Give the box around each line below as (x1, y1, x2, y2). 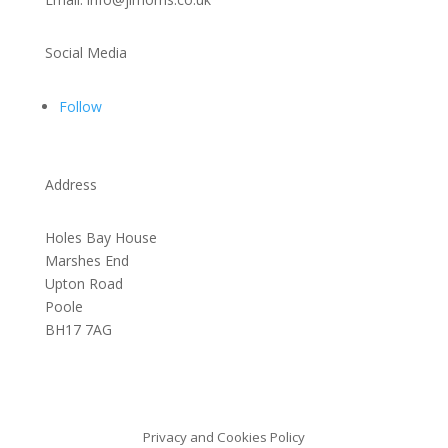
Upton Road (44, 274, 123, 293)
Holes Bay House (44, 228, 157, 247)
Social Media (44, 43, 127, 62)
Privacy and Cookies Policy (143, 428, 305, 446)
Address (44, 175, 97, 194)
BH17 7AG (44, 320, 112, 339)
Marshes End (44, 251, 129, 270)
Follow (58, 97, 102, 116)
